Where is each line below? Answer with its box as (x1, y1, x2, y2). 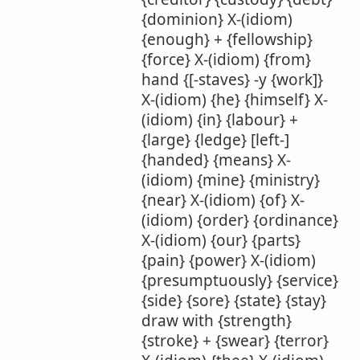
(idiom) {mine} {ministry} (141, 170, 320, 190)
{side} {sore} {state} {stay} (141, 290, 326, 311)
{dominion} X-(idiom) (141, 9, 292, 30)
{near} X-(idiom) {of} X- (141, 190, 305, 211)
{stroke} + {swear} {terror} (141, 330, 329, 351)
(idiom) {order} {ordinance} (141, 210, 338, 231)
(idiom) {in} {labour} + (141, 109, 298, 130)
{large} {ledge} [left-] (141, 129, 289, 150)
